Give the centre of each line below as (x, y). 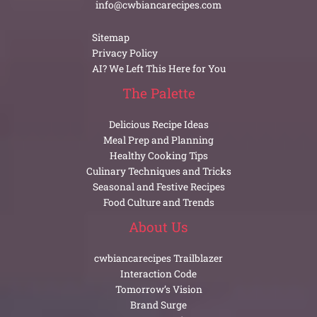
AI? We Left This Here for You (158, 68)
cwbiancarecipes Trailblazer (158, 259)
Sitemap (110, 37)
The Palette (158, 93)
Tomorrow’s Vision (158, 290)
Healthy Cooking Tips (158, 155)
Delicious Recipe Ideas (158, 124)
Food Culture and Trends (158, 202)
